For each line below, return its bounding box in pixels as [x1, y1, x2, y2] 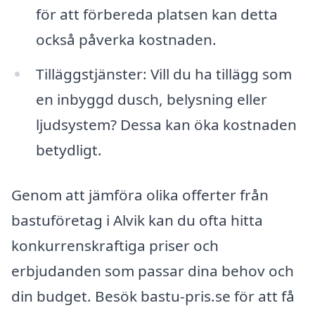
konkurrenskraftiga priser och [11, 236, 219, 256]
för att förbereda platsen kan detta [35, 4, 278, 24]
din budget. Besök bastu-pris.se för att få [11, 286, 295, 307]
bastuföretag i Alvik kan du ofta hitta [11, 210, 263, 231]
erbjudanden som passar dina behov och [11, 261, 294, 281]
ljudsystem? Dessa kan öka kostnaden [35, 115, 297, 135]
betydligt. [35, 140, 102, 160]
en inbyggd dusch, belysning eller [35, 89, 267, 110]
